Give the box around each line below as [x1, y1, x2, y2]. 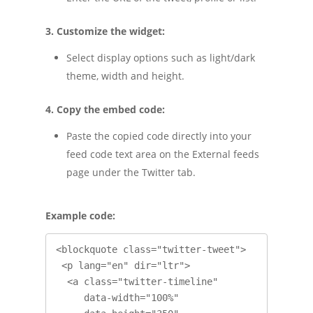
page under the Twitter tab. [66, 166, 196, 180]
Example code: [45, 209, 115, 223]
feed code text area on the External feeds [66, 147, 259, 161]
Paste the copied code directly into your [66, 129, 252, 143]
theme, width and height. [66, 69, 184, 83]
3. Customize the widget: [45, 24, 165, 38]
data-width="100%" [55, 292, 84, 304]
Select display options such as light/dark [66, 51, 255, 65]
